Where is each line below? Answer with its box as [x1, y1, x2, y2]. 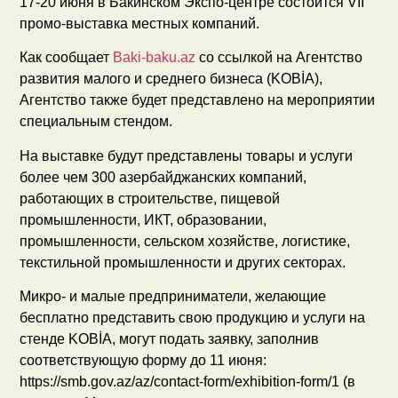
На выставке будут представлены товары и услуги [20, 147, 354, 163]
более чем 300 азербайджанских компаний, [20, 169, 307, 185]
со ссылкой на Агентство [195, 50, 363, 66]
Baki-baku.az [113, 50, 196, 66]
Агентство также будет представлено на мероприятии [20, 92, 376, 108]
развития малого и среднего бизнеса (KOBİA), [20, 71, 323, 87]
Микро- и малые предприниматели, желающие [20, 288, 327, 304]
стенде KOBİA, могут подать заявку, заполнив [20, 330, 320, 346]
